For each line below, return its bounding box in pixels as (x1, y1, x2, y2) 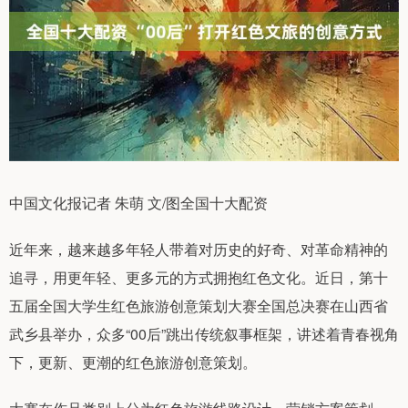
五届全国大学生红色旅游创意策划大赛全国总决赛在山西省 (9, 295, 388, 317)
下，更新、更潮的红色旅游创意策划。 (9, 352, 257, 373)
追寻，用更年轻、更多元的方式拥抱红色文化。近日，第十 (9, 267, 388, 289)
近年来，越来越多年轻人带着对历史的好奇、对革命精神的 (9, 239, 388, 260)
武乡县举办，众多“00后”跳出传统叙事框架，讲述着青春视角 (9, 323, 399, 345)
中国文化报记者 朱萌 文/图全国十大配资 (9, 192, 268, 214)
